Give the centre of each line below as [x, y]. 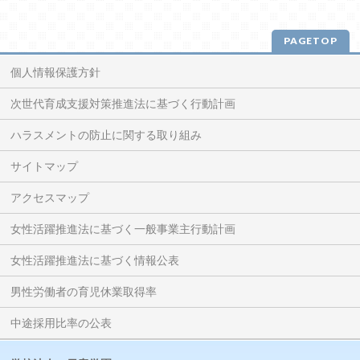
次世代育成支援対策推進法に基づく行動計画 [123, 103]
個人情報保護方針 [56, 72]
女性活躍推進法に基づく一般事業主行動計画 [123, 229]
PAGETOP [310, 40]
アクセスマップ [50, 197]
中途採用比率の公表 [61, 323]
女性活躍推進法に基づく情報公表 [95, 260]
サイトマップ [45, 166]
